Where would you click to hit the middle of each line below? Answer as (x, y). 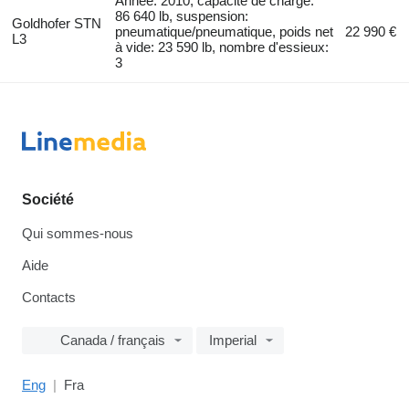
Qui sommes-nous (78, 233)
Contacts (49, 297)
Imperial (233, 340)
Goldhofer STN (56, 23)
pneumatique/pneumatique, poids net (225, 31)
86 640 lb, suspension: (182, 16)
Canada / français (113, 340)
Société (48, 199)
